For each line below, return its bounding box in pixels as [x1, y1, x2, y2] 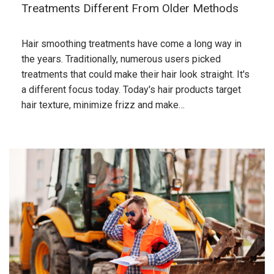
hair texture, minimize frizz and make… [21, 99, 185, 111]
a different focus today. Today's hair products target [21, 84, 241, 95]
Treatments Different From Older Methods [21, 1, 239, 15]
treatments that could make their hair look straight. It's [21, 68, 250, 80]
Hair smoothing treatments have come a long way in [21, 38, 242, 50]
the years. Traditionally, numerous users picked [21, 53, 221, 65]
